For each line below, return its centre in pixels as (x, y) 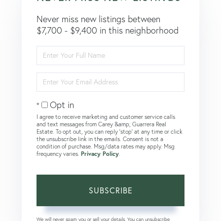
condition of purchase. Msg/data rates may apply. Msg (106, 146)
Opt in (62, 105)
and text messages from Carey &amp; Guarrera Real (101, 124)
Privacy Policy (100, 153)
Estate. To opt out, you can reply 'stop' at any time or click (110, 131)
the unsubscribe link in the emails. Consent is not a (100, 139)
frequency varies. (59, 153)
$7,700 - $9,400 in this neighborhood (108, 30)
